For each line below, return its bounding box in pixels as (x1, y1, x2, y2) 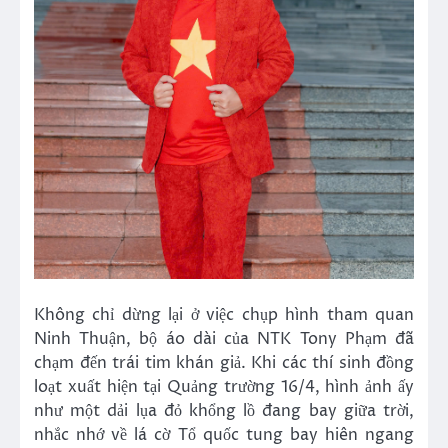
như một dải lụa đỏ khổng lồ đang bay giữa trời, (34, 400, 414, 423)
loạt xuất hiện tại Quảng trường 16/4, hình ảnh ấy (34, 376, 414, 399)
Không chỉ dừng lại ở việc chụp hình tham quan (34, 304, 414, 327)
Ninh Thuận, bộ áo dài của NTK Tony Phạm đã (34, 328, 414, 351)
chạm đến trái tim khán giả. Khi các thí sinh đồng (34, 352, 414, 375)
